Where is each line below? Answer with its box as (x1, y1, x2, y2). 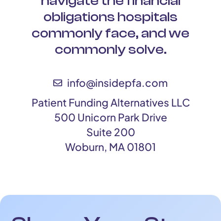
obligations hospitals (43, 9, 178, 25)
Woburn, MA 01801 (65, 140, 156, 154)
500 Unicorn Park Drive (54, 110, 167, 124)
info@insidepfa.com (67, 76, 168, 90)
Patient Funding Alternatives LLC (31, 96, 190, 110)
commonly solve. (54, 41, 167, 58)
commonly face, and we (32, 25, 189, 41)
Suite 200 (86, 125, 135, 139)
